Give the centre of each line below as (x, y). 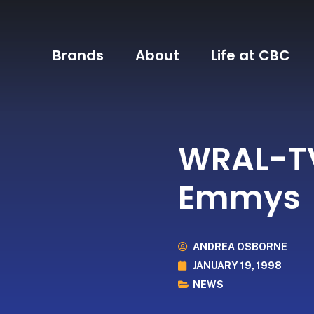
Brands (78, 56)
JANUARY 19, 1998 (237, 265)
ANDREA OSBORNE (240, 246)
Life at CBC (251, 56)
